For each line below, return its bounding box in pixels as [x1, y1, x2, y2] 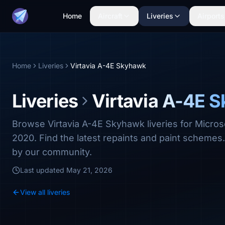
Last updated [20, 166, 66, 174]
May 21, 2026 [66, 166, 113, 174]
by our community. [12, 147, 92, 157]
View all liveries [20, 188, 70, 196]
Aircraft [98, 12, 123, 20]
